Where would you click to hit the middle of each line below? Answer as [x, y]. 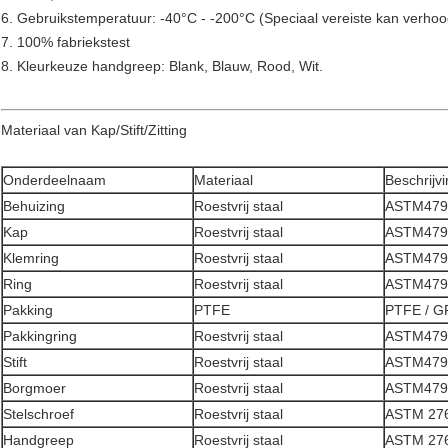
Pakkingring [40, 336]
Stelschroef [38, 414]
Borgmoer [34, 388]
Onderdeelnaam [54, 180]
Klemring [31, 258]
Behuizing [34, 206]
